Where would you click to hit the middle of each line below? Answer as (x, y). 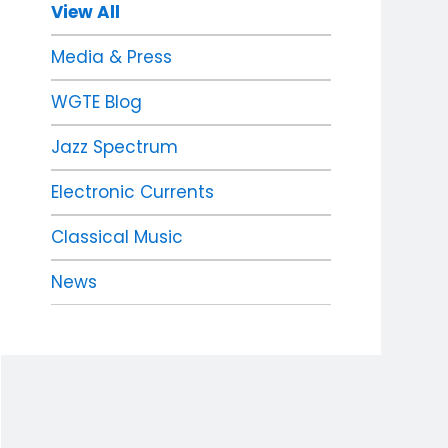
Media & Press (111, 57)
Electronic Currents (132, 192)
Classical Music (116, 237)
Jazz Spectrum (114, 147)
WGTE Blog (96, 102)
